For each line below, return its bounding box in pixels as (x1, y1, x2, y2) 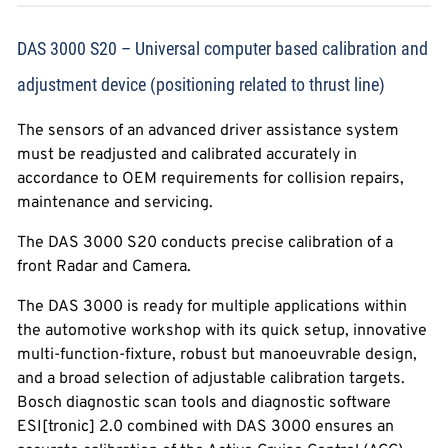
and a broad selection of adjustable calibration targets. (17, 369, 406, 389)
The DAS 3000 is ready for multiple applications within (17, 297, 408, 317)
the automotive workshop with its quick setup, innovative (17, 321, 428, 341)
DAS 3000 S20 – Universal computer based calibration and (17, 38, 429, 59)
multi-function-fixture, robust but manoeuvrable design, (17, 345, 418, 365)
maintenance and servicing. (17, 193, 214, 213)
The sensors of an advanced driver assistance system (17, 121, 400, 141)
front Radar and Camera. (17, 257, 192, 277)
